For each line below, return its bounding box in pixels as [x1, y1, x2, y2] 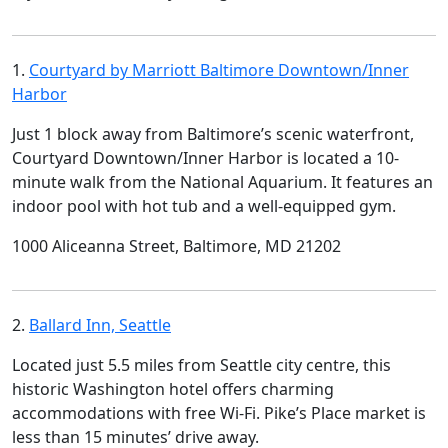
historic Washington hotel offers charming [12, 378, 334, 400]
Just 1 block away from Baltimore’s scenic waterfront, [12, 123, 414, 145]
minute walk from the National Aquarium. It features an [12, 171, 433, 193]
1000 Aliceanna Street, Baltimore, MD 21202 [12, 235, 341, 257]
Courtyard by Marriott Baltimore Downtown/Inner [29, 59, 409, 81]
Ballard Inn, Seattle [29, 314, 171, 336]
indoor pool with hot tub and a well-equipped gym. [12, 195, 396, 217]
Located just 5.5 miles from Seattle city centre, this [12, 354, 391, 376]
